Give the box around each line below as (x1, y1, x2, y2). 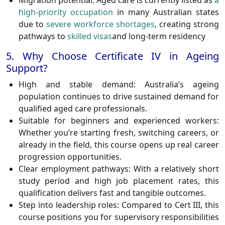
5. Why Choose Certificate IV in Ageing (6, 49, 219, 63)
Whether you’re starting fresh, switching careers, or (19, 127, 219, 139)
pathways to (19, 31, 67, 42)
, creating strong (155, 19, 219, 30)
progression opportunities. (19, 151, 122, 163)
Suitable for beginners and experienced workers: (19, 115, 219, 127)
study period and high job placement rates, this (19, 175, 219, 187)
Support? (6, 61, 48, 75)
